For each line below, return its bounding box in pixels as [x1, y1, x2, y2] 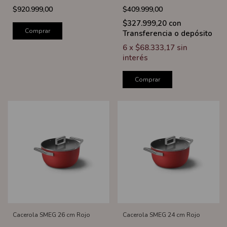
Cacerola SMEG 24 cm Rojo [122, 210, 200, 219]
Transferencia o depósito [122, 28, 212, 39]
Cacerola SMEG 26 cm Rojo [13, 210, 90, 219]
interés [122, 53, 148, 63]
